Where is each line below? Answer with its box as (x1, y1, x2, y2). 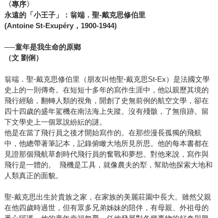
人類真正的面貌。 (4, 171, 63, 180)
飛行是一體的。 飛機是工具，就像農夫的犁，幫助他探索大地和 (4, 161, 213, 169)
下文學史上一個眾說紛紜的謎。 (4, 118, 107, 127)
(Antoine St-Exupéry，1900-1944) (4, 21, 117, 30)
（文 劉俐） (4, 54, 43, 62)
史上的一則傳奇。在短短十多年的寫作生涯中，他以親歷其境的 (4, 86, 209, 94)
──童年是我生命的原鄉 (4, 43, 81, 52)
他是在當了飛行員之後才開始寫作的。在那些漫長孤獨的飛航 (4, 128, 201, 137)
